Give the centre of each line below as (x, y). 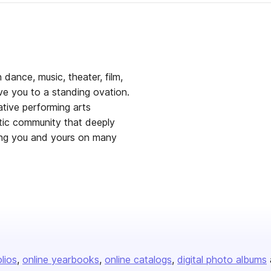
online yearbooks (61, 260)
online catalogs (138, 260)
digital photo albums (222, 260)
